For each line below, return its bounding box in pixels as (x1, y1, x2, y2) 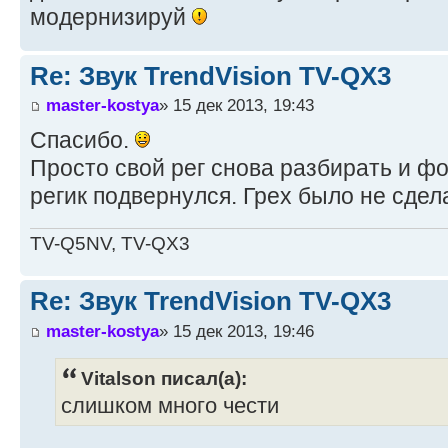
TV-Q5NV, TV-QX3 (30, 233, 190, 255)
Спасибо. (30, 127, 135, 154)
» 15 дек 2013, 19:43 (159, 95, 314, 116)
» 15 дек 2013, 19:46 (159, 320, 314, 341)
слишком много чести (61, 393, 279, 418)
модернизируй (30, 3, 192, 30)
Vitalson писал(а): (81, 366, 247, 389)
